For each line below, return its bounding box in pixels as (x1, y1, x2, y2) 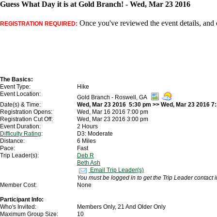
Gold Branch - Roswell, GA (77, 94, 148, 101)
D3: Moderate (77, 130, 113, 138)
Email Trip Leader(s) (89, 167, 144, 174)
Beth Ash (77, 159, 100, 167)
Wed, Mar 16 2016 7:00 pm (77, 108, 148, 116)
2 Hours (77, 123, 98, 130)
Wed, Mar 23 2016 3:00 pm (77, 116, 148, 123)
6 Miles (77, 138, 96, 145)
